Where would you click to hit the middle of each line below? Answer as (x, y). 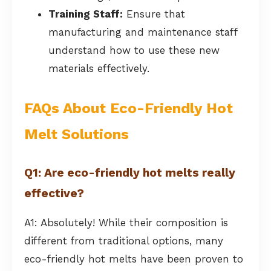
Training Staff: (86, 14)
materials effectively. (99, 68)
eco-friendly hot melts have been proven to (134, 259)
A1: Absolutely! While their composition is (126, 223)
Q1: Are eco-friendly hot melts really (130, 172)
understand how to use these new (134, 50)
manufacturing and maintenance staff (143, 32)
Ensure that (154, 14)
